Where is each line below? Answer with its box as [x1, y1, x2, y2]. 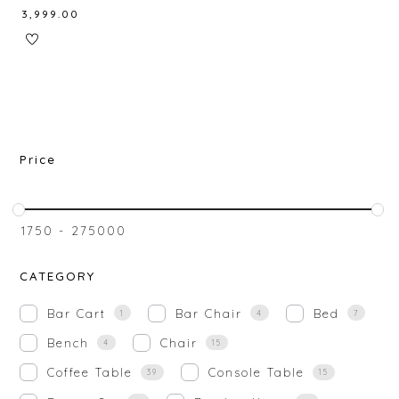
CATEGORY [20, 268, 96, 283]
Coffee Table [47, 365, 134, 380]
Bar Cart [47, 305, 107, 321]
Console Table [208, 365, 305, 380]
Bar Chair [175, 305, 243, 321]
